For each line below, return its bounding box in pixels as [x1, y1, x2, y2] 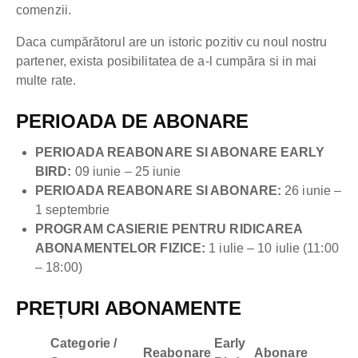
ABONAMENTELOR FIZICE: [35, 241, 209, 256]
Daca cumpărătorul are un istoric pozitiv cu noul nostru [16, 35, 328, 50]
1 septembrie [35, 203, 110, 217]
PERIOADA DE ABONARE [16, 110, 249, 133]
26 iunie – [284, 184, 342, 198]
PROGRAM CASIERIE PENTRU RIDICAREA [35, 222, 303, 237]
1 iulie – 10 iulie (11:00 [209, 241, 339, 256]
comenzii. [16, 3, 71, 18]
